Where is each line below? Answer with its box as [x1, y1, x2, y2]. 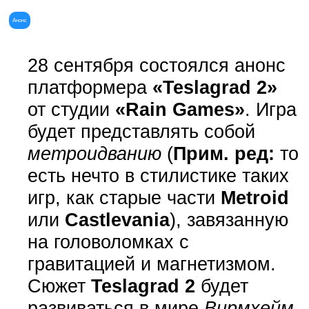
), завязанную [169, 208, 288, 230]
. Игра [244, 98, 297, 120]
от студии [27, 98, 115, 120]
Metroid [220, 186, 289, 208]
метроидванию [27, 142, 161, 164]
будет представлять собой [27, 120, 255, 142]
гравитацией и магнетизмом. [27, 252, 276, 275]
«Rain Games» [114, 98, 245, 120]
